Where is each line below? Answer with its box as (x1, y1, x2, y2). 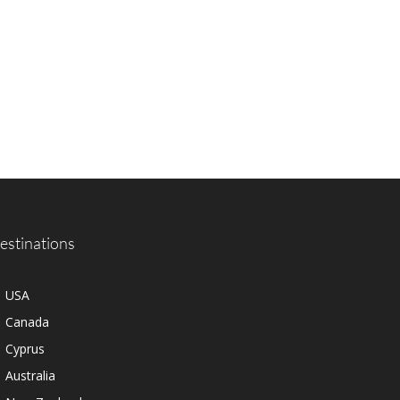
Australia (5, 367, 55, 384)
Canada (5, 313, 49, 330)
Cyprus (5, 340, 45, 357)
